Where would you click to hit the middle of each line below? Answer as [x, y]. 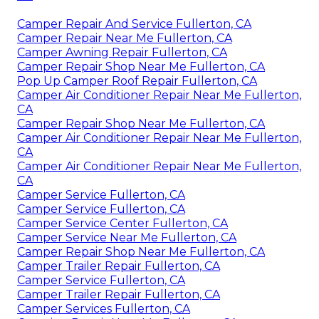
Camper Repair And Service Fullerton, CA [134, 23]
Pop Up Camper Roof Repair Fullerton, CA [137, 80]
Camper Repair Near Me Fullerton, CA [125, 38]
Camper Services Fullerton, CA [104, 308]
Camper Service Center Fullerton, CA [122, 223]
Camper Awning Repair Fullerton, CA [122, 52]
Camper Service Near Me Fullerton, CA [127, 237]
